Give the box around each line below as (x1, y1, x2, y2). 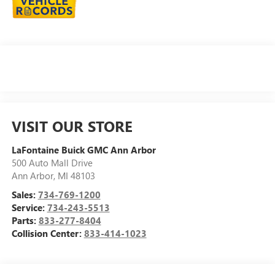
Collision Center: (11, 227, 84, 239)
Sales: (11, 188, 38, 201)
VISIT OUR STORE (11, 115, 133, 136)
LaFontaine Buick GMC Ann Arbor (11, 143, 156, 156)
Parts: (11, 214, 39, 227)
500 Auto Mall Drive (11, 156, 93, 169)
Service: (11, 201, 47, 214)
